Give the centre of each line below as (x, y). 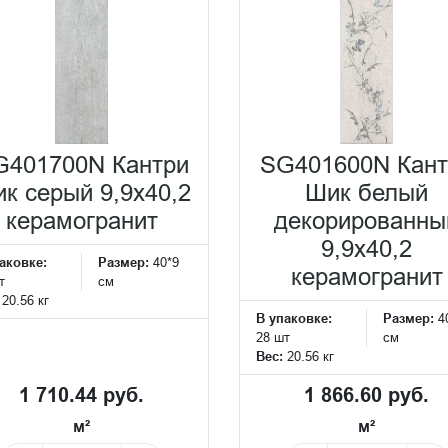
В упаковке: (294, 318)
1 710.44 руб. (81, 395)
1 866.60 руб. (366, 395)
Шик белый (366, 193)
